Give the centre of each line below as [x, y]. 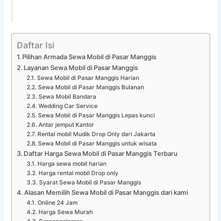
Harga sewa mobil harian [72, 164]
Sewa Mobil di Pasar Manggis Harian [88, 78]
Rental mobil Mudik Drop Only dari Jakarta [96, 134]
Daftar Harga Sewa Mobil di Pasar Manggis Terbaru [101, 154]
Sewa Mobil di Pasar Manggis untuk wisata [97, 144]
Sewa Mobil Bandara [67, 97]
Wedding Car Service [68, 106]
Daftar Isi [35, 45]
